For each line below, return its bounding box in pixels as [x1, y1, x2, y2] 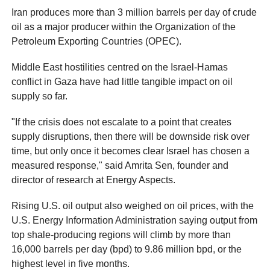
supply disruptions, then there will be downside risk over [11, 131, 250, 142]
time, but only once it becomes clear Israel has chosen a [11, 146, 250, 157]
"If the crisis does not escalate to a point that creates [11, 117, 232, 128]
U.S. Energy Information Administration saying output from [11, 215, 258, 226]
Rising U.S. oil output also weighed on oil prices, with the [11, 201, 254, 212]
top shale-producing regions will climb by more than [11, 230, 231, 240]
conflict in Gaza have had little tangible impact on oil [11, 76, 233, 87]
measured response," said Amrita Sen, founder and [11, 160, 229, 171]
